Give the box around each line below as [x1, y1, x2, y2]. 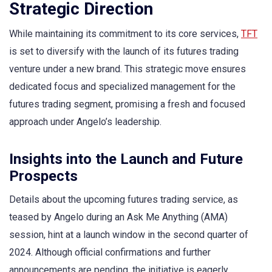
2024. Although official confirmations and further [9, 246, 211, 258]
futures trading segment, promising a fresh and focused [9, 98, 245, 110]
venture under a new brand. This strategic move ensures [9, 63, 246, 75]
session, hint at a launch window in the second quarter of [9, 228, 248, 240]
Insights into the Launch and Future [9, 150, 243, 168]
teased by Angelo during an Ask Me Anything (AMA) [9, 211, 228, 223]
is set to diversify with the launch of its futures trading [9, 45, 239, 57]
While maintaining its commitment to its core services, [9, 27, 241, 39]
